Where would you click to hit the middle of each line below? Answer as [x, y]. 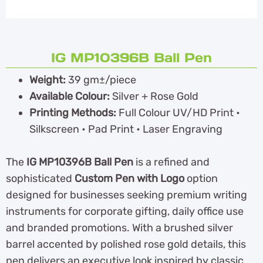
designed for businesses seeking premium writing [127, 195]
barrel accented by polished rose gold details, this [126, 244]
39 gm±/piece [101, 80]
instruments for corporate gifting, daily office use [125, 211]
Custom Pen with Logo [129, 178]
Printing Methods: [73, 112]
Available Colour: [70, 96]
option [201, 178]
